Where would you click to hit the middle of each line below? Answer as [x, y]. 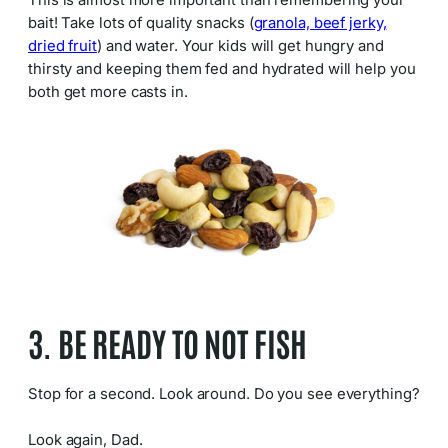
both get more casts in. [108, 92]
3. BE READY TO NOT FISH [167, 342]
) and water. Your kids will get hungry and [240, 46]
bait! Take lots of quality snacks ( [141, 23]
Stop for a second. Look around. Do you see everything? [224, 394]
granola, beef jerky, [320, 23]
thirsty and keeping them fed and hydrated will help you [222, 69]
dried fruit [62, 46]
